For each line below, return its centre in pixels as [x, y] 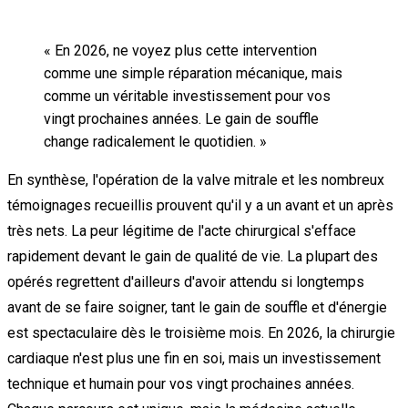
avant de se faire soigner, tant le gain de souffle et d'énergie [197, 307]
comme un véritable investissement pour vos [187, 96]
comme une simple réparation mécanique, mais [193, 73]
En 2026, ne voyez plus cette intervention [186, 50]
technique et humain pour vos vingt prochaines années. [181, 383]
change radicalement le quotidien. [150, 141]
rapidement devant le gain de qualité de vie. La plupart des [193, 256]
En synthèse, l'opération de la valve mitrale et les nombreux [196, 179]
